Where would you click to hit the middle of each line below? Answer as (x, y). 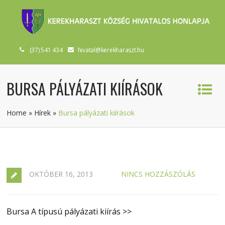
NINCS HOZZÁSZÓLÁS (158, 174)
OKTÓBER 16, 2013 (61, 174)
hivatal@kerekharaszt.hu (111, 50)
